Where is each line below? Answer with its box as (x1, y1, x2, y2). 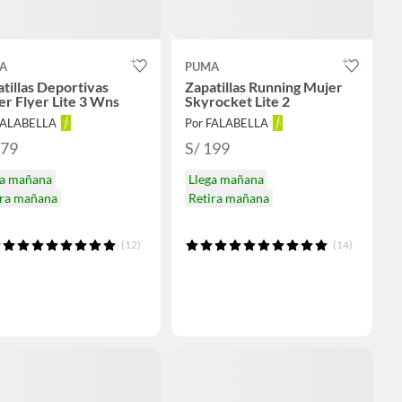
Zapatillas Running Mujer (184, 78, 343, 96)
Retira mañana (188, 190, 269, 206)
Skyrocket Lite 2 (184, 92, 290, 110)
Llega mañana (188, 171, 264, 188)
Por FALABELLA (184, 116, 268, 131)
